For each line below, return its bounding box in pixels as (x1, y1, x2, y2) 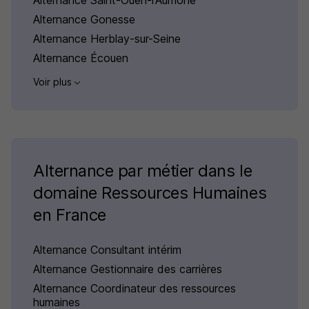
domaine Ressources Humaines (33, 183, 267, 203)
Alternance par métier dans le (33, 161, 252, 181)
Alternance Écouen (33, 51, 128, 66)
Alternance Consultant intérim (33, 243, 181, 257)
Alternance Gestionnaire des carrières (33, 262, 222, 277)
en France (33, 205, 106, 226)
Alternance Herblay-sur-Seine (33, 32, 181, 46)
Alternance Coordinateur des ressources (33, 281, 236, 296)
